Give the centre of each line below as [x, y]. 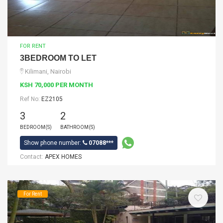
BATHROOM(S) [78, 127]
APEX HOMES [63, 157]
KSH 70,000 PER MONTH [56, 85]
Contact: [32, 157]
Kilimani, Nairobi [48, 71]
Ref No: [31, 99]
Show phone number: [53, 143]
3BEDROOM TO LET [58, 58]
